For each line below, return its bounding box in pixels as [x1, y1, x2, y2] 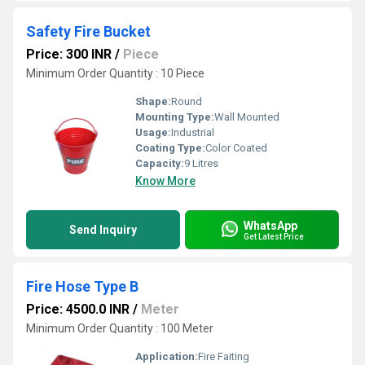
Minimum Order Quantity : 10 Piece [26, 67, 204, 80]
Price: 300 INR [26, 46, 112, 62]
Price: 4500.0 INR [26, 301, 130, 317]
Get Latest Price [244, 231, 304, 241]
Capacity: [135, 157, 184, 169]
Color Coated [205, 142, 267, 154]
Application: [135, 350, 198, 363]
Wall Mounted [214, 111, 279, 123]
